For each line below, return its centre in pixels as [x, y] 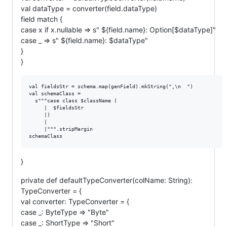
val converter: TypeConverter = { [75, 201]
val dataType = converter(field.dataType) [89, 8]
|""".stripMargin [61, 129]
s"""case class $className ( [73, 100]
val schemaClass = [55, 93]
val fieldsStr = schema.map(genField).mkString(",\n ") [111, 86]
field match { [42, 19]
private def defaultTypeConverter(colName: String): [107, 180]
